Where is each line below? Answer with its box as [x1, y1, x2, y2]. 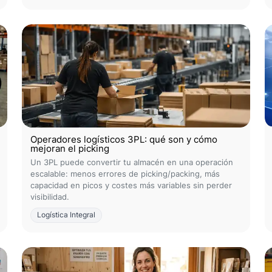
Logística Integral [37, 211, 95, 219]
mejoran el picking [30, 143, 109, 154]
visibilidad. [30, 192, 69, 202]
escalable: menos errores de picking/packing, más [30, 169, 220, 178]
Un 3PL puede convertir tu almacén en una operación [30, 157, 233, 167]
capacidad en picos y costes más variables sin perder [30, 180, 232, 190]
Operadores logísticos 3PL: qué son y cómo [30, 134, 217, 145]
